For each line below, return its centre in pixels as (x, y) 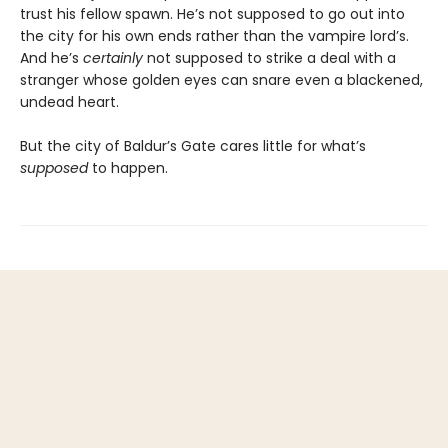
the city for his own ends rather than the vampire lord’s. (214, 35)
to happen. (128, 167)
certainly (113, 57)
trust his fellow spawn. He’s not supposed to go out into (212, 13)
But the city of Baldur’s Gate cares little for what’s (193, 145)
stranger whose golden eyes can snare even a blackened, (221, 79)
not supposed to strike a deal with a (269, 57)
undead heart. (69, 101)
